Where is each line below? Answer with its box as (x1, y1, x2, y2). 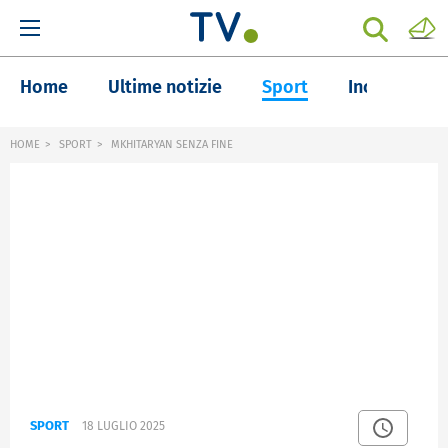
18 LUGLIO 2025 (82, 419, 165, 434)
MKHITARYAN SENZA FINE (108, 138, 233, 151)
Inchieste (348, 76, 423, 98)
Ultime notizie (108, 76, 222, 98)
